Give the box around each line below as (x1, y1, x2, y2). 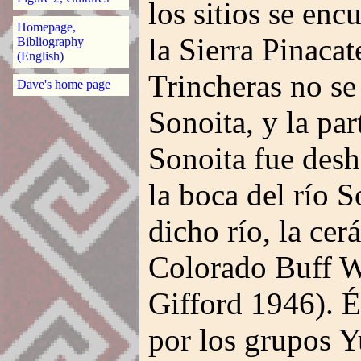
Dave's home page (16, 77, 110, 92)
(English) (16, 48, 64, 63)
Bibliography (16, 34, 84, 48)
